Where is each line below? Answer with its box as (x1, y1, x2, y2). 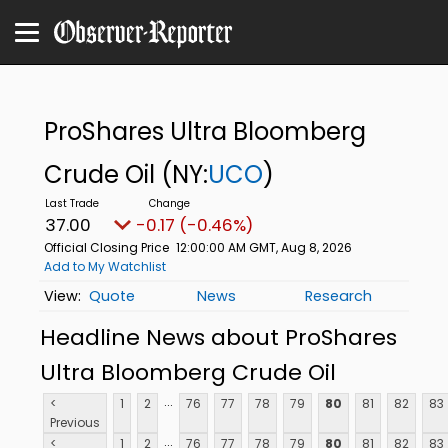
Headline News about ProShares (40, 321, 397, 353)
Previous (50, 414, 100, 432)
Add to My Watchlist (43, 258, 166, 275)
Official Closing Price (43, 239, 169, 256)
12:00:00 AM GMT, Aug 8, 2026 (175, 239, 352, 256)
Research (305, 286, 373, 307)
